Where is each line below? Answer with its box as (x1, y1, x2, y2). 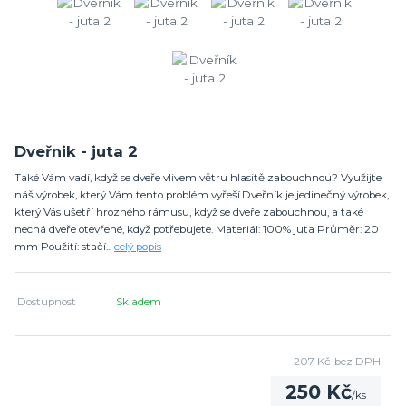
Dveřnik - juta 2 (14, 142, 138, 161)
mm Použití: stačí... (14, 240, 114, 254)
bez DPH (333, 355, 381, 369)
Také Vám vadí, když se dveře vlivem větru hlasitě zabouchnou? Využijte (14, 171, 382, 185)
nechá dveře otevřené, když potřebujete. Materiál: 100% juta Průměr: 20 (14, 223, 379, 237)
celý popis (114, 240, 161, 254)
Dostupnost (17, 295, 77, 308)
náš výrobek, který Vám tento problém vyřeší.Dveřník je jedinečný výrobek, (14, 188, 389, 202)
